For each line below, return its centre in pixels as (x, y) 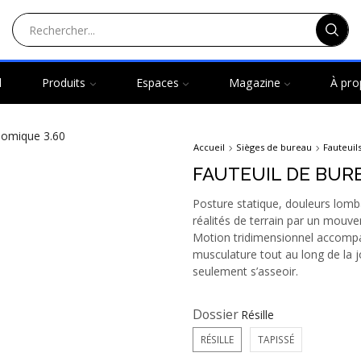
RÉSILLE (217, 339)
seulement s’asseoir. (245, 271)
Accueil (209, 147)
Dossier (216, 314)
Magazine (255, 83)
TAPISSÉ (276, 339)
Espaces (158, 83)
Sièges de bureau (274, 147)
